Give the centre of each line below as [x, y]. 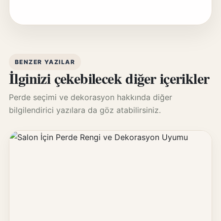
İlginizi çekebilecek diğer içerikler [109, 78]
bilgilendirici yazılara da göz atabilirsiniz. [85, 110]
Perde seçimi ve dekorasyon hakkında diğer [90, 97]
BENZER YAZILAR [45, 62]
